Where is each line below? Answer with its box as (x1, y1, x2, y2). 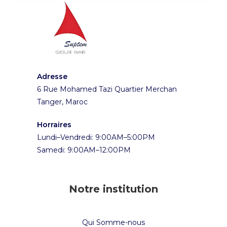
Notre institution (69, 182, 158, 195)
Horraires (37, 120, 72, 129)
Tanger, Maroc (37, 97, 88, 106)
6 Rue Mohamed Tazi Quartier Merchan (37, 84, 177, 94)
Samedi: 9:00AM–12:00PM (37, 145, 131, 155)
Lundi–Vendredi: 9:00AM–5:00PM (37, 132, 156, 142)
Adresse (37, 71, 68, 81)
